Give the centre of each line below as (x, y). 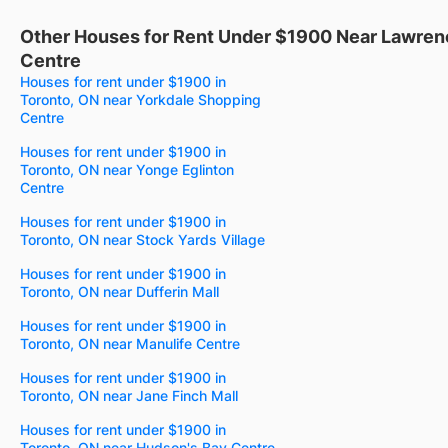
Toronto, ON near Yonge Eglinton (127, 169)
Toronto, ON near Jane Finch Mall (129, 395)
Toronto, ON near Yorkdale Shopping (140, 99)
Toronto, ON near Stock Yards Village (142, 239)
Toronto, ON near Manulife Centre (130, 343)
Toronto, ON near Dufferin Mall (119, 291)
